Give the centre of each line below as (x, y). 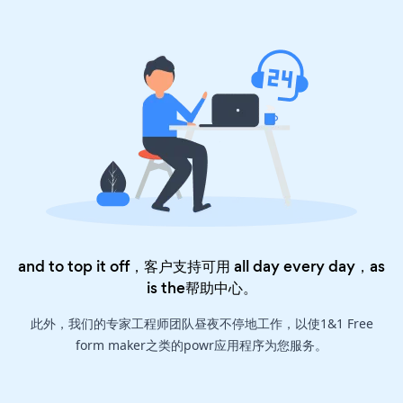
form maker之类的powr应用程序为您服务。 (201, 345)
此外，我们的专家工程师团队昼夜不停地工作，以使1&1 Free (201, 324)
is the (166, 288)
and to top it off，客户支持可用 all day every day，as (201, 267)
